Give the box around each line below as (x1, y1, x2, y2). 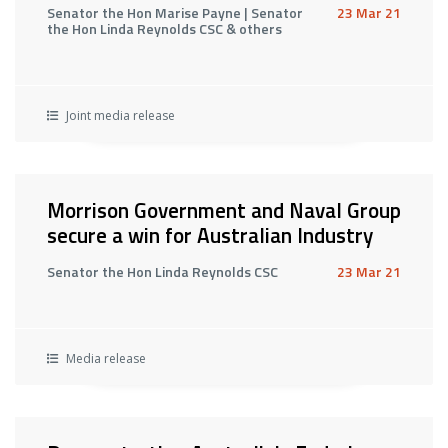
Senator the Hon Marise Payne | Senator (47, 2, 303, 23)
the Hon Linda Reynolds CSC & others (47, 18, 282, 39)
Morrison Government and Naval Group (47, 194, 401, 226)
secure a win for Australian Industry (47, 219, 373, 251)
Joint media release (63, 107, 175, 124)
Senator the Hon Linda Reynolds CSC (47, 261, 278, 282)
